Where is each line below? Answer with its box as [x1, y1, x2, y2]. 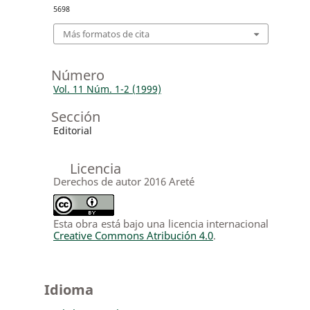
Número [51, 65, 104, 84]
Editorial [53, 123, 92, 137]
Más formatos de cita [62, 27, 149, 40]
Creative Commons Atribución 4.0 [53, 228, 213, 242]
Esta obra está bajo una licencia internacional [53, 216, 268, 230]
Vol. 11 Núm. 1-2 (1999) [53, 82, 161, 95]
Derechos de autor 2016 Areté [53, 174, 194, 188]
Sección [51, 107, 100, 126]
